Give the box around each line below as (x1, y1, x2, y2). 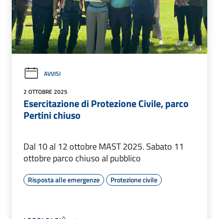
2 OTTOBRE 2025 (23, 87, 67, 97)
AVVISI (44, 69, 61, 78)
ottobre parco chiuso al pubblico (23, 152, 141, 165)
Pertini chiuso (23, 108, 81, 123)
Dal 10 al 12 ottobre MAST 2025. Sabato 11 (23, 140, 184, 153)
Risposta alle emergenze (28, 175, 100, 185)
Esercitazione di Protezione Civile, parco (23, 96, 189, 111)
